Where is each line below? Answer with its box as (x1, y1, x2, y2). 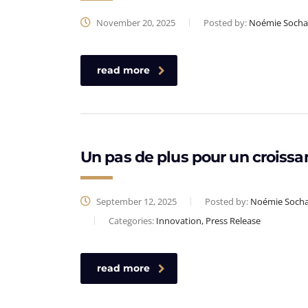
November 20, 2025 (94, 16, 175, 29)
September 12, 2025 (94, 195, 177, 208)
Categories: (109, 214, 156, 227)
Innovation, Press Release (156, 214, 261, 227)
